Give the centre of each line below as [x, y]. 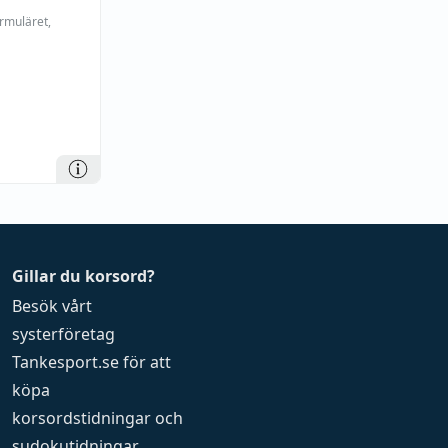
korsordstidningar [82, 418]
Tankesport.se [66, 362]
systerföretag [64, 334]
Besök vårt [52, 306]
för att [145, 362]
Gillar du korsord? [84, 276]
